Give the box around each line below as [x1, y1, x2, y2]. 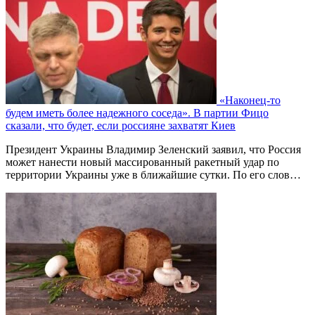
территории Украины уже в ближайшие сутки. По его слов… [6, 169, 301, 181]
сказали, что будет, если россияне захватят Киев [6, 120, 236, 132]
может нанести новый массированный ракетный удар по [6, 156, 279, 169]
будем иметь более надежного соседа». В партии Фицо [6, 107, 269, 120]
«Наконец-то [219, 94, 281, 107]
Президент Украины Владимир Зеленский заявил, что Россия [6, 143, 301, 156]
